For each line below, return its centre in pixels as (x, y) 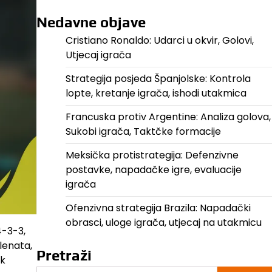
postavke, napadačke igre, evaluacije (153, 170)
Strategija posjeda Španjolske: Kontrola (158, 79)
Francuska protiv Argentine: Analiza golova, (168, 117)
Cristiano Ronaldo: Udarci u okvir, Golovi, (159, 40)
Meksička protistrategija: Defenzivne (152, 155)
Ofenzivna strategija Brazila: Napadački (158, 208)
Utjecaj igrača (98, 55)
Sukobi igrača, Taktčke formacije (143, 131)
